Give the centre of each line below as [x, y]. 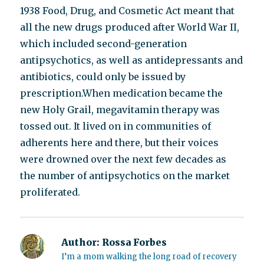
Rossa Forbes [133, 242]
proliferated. [50, 192]
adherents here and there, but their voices [120, 143]
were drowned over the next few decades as [123, 159]
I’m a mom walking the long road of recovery [149, 257]
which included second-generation [104, 44]
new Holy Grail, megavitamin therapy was [120, 110]
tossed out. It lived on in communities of [116, 126]
